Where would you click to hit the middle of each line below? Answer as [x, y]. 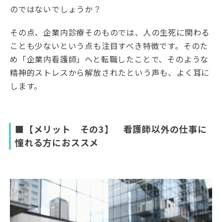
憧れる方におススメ [57, 142]
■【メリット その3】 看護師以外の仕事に [111, 129]
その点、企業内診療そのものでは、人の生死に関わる [110, 32]
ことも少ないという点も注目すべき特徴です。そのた [109, 46]
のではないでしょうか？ [56, 9]
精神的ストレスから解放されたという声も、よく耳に [110, 73]
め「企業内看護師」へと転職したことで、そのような [110, 59]
